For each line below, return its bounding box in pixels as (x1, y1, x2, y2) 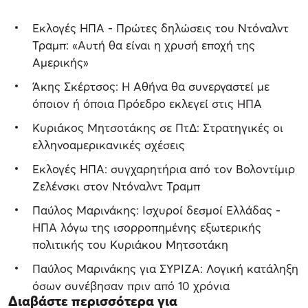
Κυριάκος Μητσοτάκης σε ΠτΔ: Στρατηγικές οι (32, 120, 283, 135)
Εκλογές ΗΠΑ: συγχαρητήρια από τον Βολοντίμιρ (32, 162, 295, 177)
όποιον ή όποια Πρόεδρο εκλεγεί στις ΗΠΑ (32, 96, 262, 111)
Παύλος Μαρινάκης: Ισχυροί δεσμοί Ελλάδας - (32, 203, 280, 218)
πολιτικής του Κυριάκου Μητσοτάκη (32, 237, 228, 252)
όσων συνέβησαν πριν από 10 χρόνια (32, 278, 230, 294)
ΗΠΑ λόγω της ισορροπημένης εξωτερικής (32, 220, 261, 235)
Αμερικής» (32, 55, 89, 70)
